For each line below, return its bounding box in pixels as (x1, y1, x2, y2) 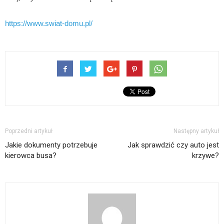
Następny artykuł (173, 127, 219, 134)
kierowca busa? (5, 150, 56, 160)
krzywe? (192, 150, 219, 160)
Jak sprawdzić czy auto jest (127, 140, 219, 149)
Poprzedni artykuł (5, 127, 52, 134)
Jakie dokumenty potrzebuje (5, 140, 97, 149)
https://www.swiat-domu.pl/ (5, 18, 92, 27)
